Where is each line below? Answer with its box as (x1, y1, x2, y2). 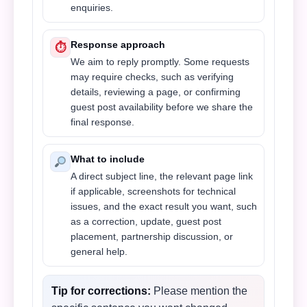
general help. (71, 246, 127, 257)
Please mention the (151, 285, 247, 297)
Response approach (71, 39, 165, 50)
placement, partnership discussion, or (71, 231, 233, 242)
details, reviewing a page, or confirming (71, 86, 241, 97)
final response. (71, 116, 134, 127)
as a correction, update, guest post (71, 216, 221, 227)
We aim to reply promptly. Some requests (71, 56, 249, 67)
